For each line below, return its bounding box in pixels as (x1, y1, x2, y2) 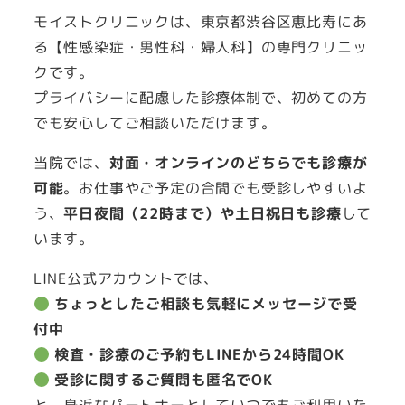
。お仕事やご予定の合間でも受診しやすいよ (63, 178, 368, 199)
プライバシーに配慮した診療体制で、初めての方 (33, 88, 368, 108)
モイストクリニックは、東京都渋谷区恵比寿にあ (33, 12, 368, 33)
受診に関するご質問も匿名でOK (53, 370, 273, 391)
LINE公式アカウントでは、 (33, 268, 219, 289)
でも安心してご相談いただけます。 (33, 113, 277, 134)
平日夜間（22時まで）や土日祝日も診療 (63, 203, 342, 224)
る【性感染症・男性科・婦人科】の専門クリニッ (33, 37, 368, 58)
